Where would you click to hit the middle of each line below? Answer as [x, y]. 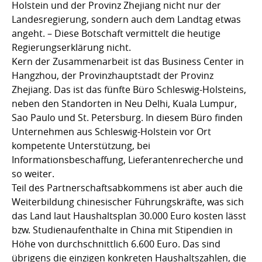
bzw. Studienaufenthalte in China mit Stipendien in [122, 230]
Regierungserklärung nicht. [71, 48]
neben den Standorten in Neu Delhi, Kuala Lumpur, [124, 104]
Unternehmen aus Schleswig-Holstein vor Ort [111, 132]
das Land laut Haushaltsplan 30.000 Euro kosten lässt [129, 216]
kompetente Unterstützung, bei [81, 146]
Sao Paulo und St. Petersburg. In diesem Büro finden [127, 118]
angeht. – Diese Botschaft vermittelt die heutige [116, 34]
